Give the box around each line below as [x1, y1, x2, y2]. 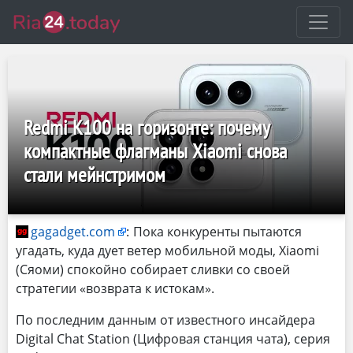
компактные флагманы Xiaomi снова [24, 138, 287, 164]
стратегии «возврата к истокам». [16, 280, 214, 297]
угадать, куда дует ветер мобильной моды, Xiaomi [16, 242, 319, 259]
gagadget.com [31, 223, 115, 240]
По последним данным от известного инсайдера [16, 311, 315, 329]
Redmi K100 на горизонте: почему [24, 114, 270, 140]
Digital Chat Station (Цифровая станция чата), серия [16, 330, 330, 347]
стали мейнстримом [24, 162, 165, 188]
